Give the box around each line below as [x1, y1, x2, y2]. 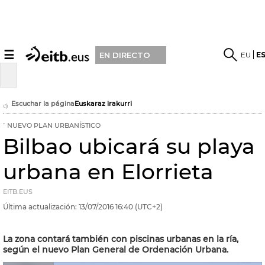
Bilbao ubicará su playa [3, 133, 255, 159]
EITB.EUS [3, 188, 33, 196]
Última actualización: [3, 202, 77, 211]
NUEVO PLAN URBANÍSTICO [7, 122, 101, 130]
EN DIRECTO [99, 50, 151, 60]
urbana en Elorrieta [3, 159, 214, 185]
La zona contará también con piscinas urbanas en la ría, [3, 234, 238, 244]
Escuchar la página [11, 100, 75, 108]
